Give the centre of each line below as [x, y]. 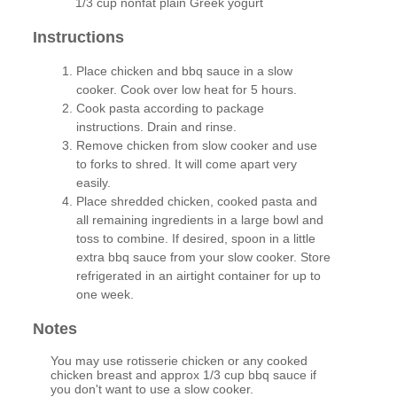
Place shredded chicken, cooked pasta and [197, 202]
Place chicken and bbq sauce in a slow [185, 71]
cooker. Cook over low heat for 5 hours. [187, 90]
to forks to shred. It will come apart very [187, 164]
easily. [94, 183]
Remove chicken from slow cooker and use [197, 146]
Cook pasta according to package [171, 109]
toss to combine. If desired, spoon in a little [196, 239]
